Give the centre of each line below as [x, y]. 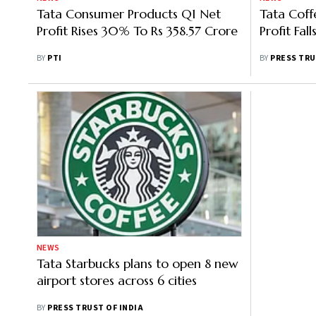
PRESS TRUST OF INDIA [96, 308]
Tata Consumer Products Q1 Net [129, 14]
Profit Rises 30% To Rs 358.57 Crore [137, 31]
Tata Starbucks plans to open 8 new [138, 263]
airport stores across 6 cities [117, 280]
